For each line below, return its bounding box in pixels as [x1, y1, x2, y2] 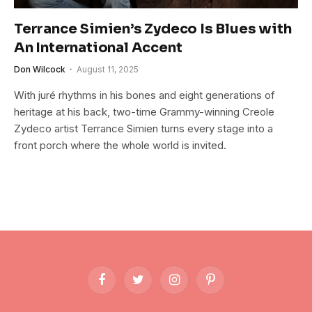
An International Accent [14, 38, 182, 56]
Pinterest [209, 279, 248, 291]
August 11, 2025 [77, 63, 139, 75]
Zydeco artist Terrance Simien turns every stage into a [14, 121, 273, 135]
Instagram [173, 279, 217, 291]
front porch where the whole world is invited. [14, 138, 226, 152]
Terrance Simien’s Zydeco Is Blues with [14, 19, 292, 38]
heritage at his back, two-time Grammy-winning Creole [14, 104, 274, 118]
